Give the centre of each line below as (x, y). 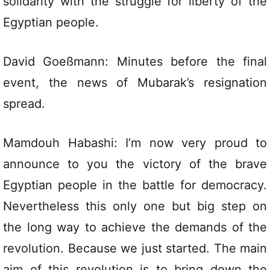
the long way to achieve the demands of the (135, 228)
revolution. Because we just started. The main (135, 249)
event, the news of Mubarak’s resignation (135, 83)
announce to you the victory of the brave (135, 164)
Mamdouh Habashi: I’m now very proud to (135, 143)
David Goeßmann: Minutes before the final (135, 62)
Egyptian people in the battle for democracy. (135, 185)
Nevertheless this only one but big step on (135, 206)
